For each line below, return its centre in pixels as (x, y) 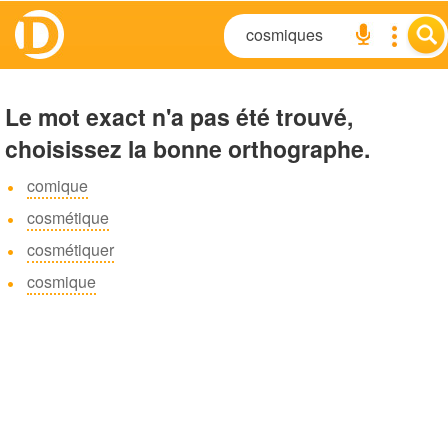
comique (57, 185)
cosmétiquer (70, 249)
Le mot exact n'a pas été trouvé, (179, 116)
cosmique (61, 281)
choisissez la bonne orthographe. (187, 148)
